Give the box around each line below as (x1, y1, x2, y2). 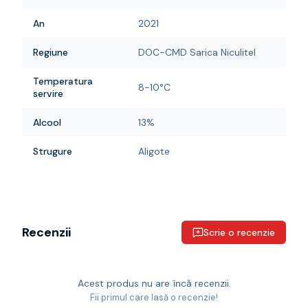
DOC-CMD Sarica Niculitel (138, 46, 256, 58)
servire (33, 87, 63, 100)
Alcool (33, 116, 61, 129)
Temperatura (33, 75, 93, 87)
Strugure (33, 145, 72, 157)
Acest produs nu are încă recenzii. (77, 277, 231, 289)
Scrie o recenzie (203, 226, 275, 239)
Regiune (33, 46, 68, 58)
